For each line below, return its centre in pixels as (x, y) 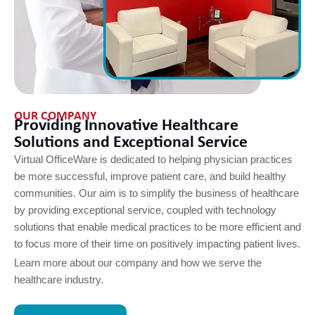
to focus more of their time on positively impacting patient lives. (157, 244)
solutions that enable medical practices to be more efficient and (157, 227)
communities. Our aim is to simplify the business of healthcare (156, 193)
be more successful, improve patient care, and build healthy (150, 176)
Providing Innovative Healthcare (126, 126)
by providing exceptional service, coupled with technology (145, 210)
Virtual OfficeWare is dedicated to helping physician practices (153, 159)
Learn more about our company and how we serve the (138, 263)
